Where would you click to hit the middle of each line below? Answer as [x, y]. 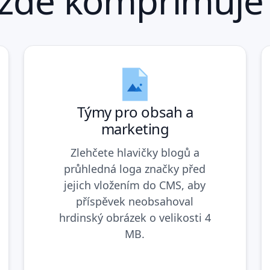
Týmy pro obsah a [135, 111]
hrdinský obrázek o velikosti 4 [135, 217]
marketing [135, 128]
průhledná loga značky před [135, 168]
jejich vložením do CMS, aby [135, 185]
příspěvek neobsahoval [135, 201]
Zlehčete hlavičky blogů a [135, 152]
